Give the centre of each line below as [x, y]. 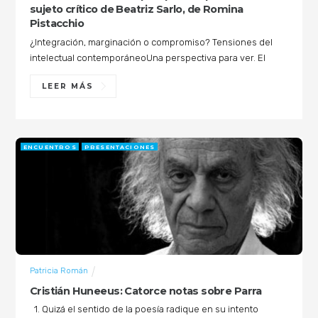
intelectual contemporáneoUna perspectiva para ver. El [147, 58]
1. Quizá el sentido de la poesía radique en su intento [144, 309]
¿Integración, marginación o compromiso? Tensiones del [151, 42]
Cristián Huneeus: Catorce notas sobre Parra [146, 291]
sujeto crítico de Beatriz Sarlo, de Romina [136, 10]
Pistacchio [57, 24]
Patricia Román [59, 271]
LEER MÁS [68, 86]
